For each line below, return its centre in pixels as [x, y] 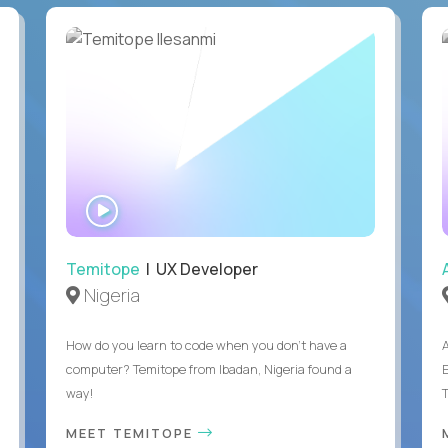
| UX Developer [198, 268]
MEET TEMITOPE [131, 432]
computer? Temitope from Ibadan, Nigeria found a [208, 368]
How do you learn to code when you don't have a [206, 344]
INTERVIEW [156, 223]
